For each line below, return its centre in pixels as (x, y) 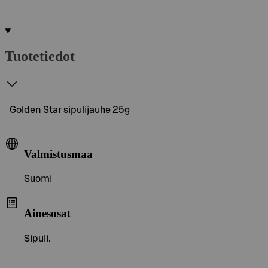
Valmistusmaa (58, 154)
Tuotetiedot (40, 56)
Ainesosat (47, 213)
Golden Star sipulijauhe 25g (70, 110)
